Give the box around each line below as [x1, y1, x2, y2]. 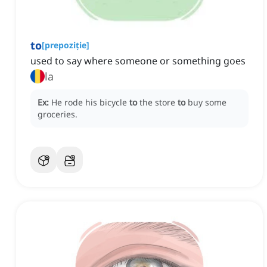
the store [139, 97, 178, 108]
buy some [188, 97, 226, 108]
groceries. [38, 108, 77, 120]
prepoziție [45, 39, 86, 51]
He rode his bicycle [51, 97, 129, 108]
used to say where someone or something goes [30, 54, 246, 68]
